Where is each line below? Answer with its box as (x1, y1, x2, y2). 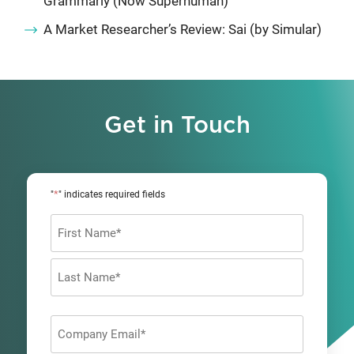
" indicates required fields (58, 188, 165, 200)
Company (50, 316, 104, 332)
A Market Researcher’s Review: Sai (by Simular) (43, 21, 322, 37)
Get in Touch (104, 114, 250, 137)
